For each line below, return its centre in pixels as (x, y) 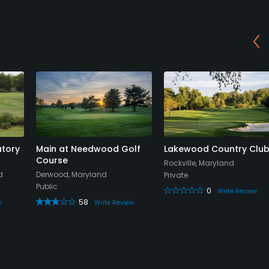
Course (52, 160)
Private (176, 175)
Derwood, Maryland (71, 174)
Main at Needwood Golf (88, 149)
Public (47, 186)
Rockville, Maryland (199, 163)
